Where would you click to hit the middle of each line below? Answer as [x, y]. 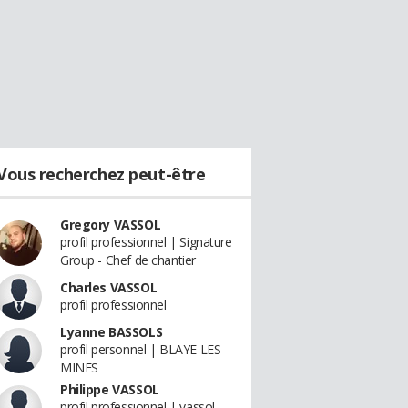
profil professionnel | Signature [146, 242]
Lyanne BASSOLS [112, 332]
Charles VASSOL [109, 287]
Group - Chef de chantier [128, 260]
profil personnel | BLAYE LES [141, 349]
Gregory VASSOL [111, 224]
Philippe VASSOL [110, 389]
